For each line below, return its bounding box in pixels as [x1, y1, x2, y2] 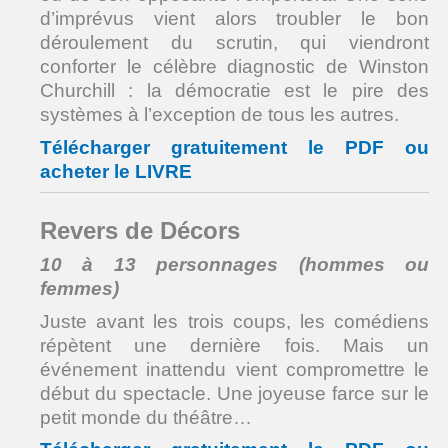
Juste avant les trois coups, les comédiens [40, 310, 429, 332]
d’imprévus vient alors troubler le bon [40, 8, 429, 30]
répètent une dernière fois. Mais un [40, 334, 429, 356]
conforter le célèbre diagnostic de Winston [40, 56, 429, 78]
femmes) [40, 278, 119, 300]
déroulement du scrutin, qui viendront [40, 32, 429, 54]
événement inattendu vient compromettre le [40, 358, 429, 380]
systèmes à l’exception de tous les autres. [40, 104, 399, 126]
